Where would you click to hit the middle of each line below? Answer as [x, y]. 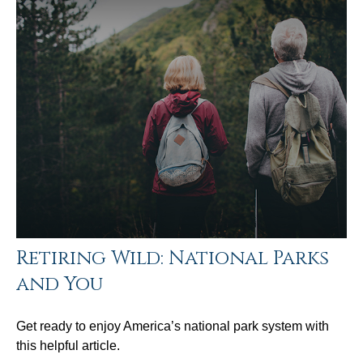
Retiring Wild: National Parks [173, 258]
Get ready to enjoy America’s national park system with [173, 326]
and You [60, 284]
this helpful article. [68, 345]
